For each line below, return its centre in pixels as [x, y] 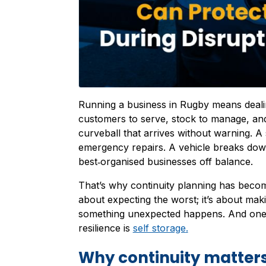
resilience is [105, 228]
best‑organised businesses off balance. [165, 162]
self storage [159, 228]
